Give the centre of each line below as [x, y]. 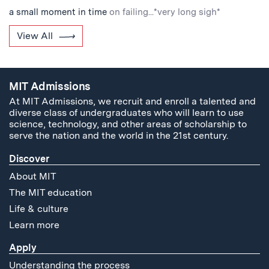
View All [35, 35]
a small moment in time [58, 12]
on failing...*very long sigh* [165, 12]
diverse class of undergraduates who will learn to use [126, 112]
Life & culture [39, 208]
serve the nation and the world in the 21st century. [119, 135]
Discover [29, 159]
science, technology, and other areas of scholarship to [128, 124]
